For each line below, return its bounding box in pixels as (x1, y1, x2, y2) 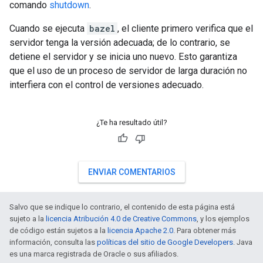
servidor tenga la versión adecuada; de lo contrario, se (9, 37, 230, 48)
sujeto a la (9, 214, 46, 223)
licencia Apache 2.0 (107, 226, 173, 235)
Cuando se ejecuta (9, 23, 87, 34)
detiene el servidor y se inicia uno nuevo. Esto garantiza (9, 51, 237, 62)
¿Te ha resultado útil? (96, 118, 167, 127)
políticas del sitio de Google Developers (97, 238, 233, 247)
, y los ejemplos (197, 214, 249, 223)
